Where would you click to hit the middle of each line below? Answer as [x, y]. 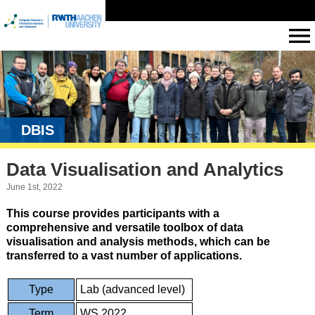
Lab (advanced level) [132, 289]
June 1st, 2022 [34, 187]
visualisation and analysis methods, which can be [138, 241]
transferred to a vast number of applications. [124, 255]
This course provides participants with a [112, 213]
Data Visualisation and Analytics [144, 170]
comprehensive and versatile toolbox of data [124, 227]
